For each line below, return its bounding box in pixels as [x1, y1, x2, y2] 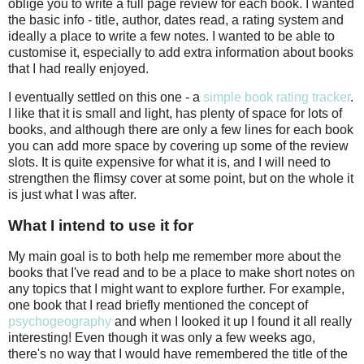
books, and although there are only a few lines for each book [8, 123, 353, 137]
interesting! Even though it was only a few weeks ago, [8, 331, 315, 345]
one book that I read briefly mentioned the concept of [8, 298, 308, 313]
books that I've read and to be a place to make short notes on [8, 266, 355, 280]
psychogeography [8, 314, 111, 329]
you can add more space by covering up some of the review [8, 139, 349, 154]
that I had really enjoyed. [8, 61, 149, 76]
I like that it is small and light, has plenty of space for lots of [8, 106, 342, 121]
